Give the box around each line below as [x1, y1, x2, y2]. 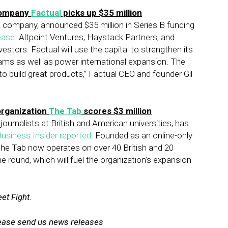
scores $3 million [81, 106, 152, 116]
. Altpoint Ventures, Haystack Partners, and [15, 32, 175, 42]
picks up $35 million [61, 8, 142, 18]
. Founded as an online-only [91, 130, 192, 140]
